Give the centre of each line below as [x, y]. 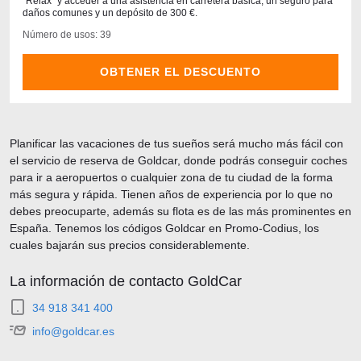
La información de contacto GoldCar [126, 281]
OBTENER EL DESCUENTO [180, 72]
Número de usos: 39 [67, 35]
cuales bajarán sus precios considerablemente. [130, 245]
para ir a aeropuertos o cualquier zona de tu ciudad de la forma [171, 177]
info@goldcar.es [73, 331]
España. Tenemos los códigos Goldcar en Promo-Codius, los [164, 228]
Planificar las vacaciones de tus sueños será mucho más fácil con [176, 143]
